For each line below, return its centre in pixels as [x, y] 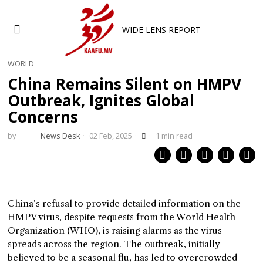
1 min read [173, 136]
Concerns [43, 117]
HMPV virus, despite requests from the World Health [122, 217]
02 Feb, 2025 [110, 136]
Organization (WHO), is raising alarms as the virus [115, 230]
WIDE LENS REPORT [162, 29]
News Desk [60, 136]
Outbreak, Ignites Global [101, 100]
